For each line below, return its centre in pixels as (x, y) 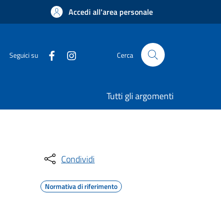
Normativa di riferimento (81, 186)
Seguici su (24, 55)
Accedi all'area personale (111, 12)
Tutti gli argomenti (140, 96)
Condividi (78, 159)
